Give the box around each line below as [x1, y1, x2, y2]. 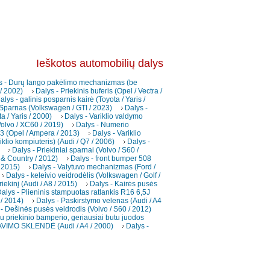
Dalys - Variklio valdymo [64, 112, 143, 121]
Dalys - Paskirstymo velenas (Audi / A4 [36, 196, 162, 206]
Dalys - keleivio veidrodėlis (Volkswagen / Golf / [6, 171, 160, 180]
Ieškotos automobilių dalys [36, 57, 163, 70]
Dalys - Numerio [76, 121, 129, 130]
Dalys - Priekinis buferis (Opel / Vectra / [36, 87, 162, 96]
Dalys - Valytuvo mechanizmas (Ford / [33, 163, 155, 172]
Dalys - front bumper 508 [71, 154, 151, 163]
